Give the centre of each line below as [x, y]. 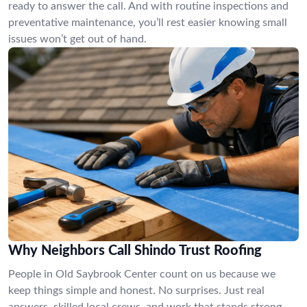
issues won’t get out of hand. [77, 39]
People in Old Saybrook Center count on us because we [142, 274]
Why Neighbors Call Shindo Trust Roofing [135, 250]
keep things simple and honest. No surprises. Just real [136, 290]
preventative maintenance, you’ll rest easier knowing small [148, 23]
